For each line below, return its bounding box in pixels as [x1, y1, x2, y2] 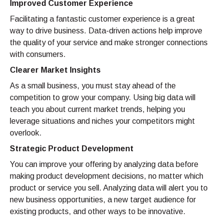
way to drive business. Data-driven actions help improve [10, 27, 202, 35]
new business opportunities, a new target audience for [10, 195, 196, 204]
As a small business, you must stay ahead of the [10, 82, 176, 90]
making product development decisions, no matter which [10, 172, 203, 181]
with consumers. [10, 50, 66, 59]
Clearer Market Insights [10, 66, 101, 75]
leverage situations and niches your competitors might [10, 117, 195, 126]
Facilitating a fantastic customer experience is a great [10, 15, 195, 24]
